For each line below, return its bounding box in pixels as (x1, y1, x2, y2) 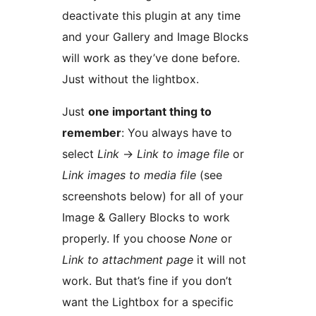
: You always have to (121, 126, 232, 140)
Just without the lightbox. (62, 72, 199, 87)
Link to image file (137, 147, 229, 162)
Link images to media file (62, 168, 196, 183)
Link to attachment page (62, 253, 193, 267)
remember (62, 126, 121, 140)
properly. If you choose (62, 231, 189, 246)
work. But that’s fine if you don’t (62, 274, 232, 288)
